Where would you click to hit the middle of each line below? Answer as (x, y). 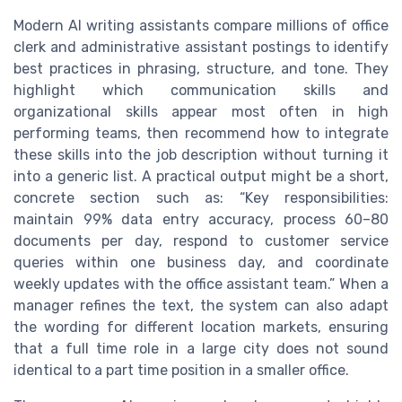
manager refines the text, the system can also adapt (201, 305)
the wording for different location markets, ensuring (201, 327)
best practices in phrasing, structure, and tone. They (201, 68)
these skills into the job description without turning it (201, 154)
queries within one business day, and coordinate (201, 262)
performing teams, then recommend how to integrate (201, 133)
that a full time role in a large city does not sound (201, 348)
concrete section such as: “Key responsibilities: (201, 197)
